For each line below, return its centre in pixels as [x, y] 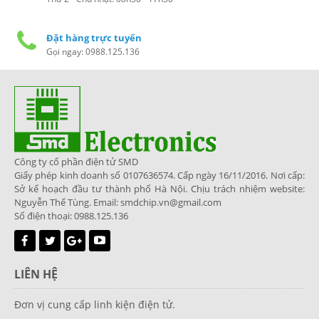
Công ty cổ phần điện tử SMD [76, 161]
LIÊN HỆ [36, 274]
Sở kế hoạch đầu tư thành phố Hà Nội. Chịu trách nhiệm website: [159, 188]
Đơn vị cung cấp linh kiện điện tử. [95, 304]
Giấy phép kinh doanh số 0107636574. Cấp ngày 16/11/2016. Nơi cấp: [159, 175]
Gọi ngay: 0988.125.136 [93, 51]
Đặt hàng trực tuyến [94, 37]
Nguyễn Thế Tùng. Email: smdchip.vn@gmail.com [118, 202]
